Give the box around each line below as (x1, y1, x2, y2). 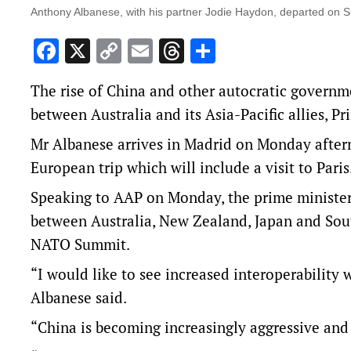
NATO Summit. (31, 234, 130, 255)
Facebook (59, 34, 163, 68)
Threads (184, 34, 274, 68)
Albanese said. (31, 288, 127, 308)
